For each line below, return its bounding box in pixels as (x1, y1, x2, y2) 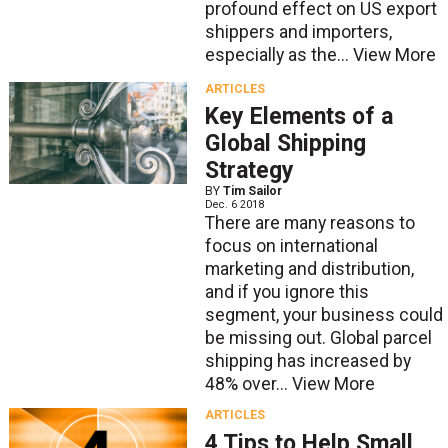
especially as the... (204, 44, 353, 65)
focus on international (204, 236, 378, 257)
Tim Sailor (222, 184, 282, 199)
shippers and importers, (204, 21, 392, 42)
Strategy (204, 157, 294, 185)
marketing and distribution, (204, 259, 414, 280)
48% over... (204, 374, 292, 395)
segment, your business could (204, 305, 443, 326)
